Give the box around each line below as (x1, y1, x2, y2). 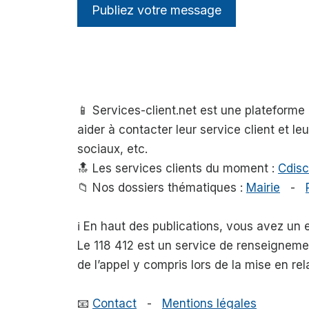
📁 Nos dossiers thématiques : (77, 181, 246, 195)
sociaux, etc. (77, 142, 148, 157)
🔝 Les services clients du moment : (77, 161, 278, 176)
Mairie (246, 181, 280, 195)
